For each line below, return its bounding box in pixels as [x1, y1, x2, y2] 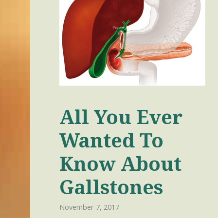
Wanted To [59, 126, 163, 153]
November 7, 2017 [59, 202, 119, 212]
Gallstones [59, 173, 163, 200]
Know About [59, 149, 182, 177]
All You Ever [59, 103, 182, 130]
